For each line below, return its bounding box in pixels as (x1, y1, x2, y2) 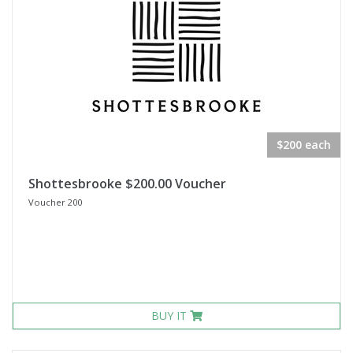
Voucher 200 (28, 196, 82, 208)
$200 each (277, 137, 331, 152)
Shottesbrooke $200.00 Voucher (28, 175, 226, 192)
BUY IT (150, 308, 190, 323)
